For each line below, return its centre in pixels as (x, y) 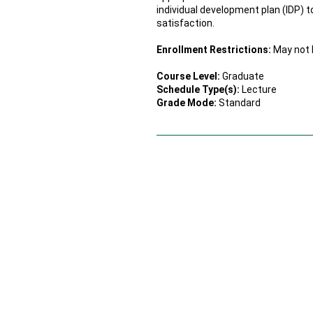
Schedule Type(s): (198, 89)
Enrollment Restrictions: (214, 50)
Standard (239, 103)
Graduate (242, 76)
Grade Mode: (187, 103)
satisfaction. (185, 23)
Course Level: (188, 76)
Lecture (258, 89)
